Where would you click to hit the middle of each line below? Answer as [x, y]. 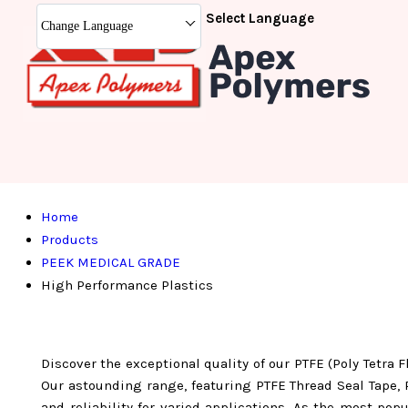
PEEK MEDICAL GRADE [111, 262]
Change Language [87, 26]
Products [70, 240]
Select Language [260, 18]
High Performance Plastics [127, 285]
